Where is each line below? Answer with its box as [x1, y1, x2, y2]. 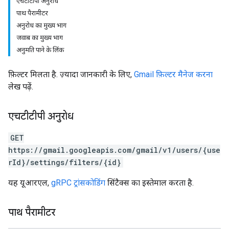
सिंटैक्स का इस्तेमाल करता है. [105, 178, 194, 188]
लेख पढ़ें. [8, 82, 33, 91]
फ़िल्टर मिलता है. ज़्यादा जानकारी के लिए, [8, 70, 134, 79]
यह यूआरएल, [8, 178, 51, 188]
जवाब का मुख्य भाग [16, 34, 63, 41]
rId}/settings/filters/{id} [8, 157, 121, 167]
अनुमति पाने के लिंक [16, 46, 64, 54]
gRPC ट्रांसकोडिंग [51, 178, 105, 188]
